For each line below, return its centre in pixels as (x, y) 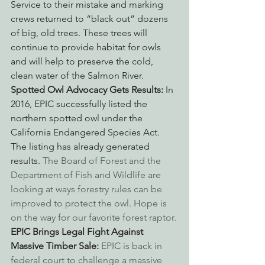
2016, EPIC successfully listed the (80, 104)
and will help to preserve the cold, (83, 61)
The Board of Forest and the (103, 161)
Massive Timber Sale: (56, 246)
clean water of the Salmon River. (77, 75)
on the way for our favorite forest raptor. (93, 217)
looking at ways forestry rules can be (88, 189)
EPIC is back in (133, 246)
